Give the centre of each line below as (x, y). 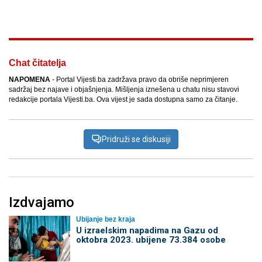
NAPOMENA (30, 80)
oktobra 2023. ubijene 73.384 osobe (151, 240)
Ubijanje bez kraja (105, 220)
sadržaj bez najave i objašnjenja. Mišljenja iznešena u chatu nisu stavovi (124, 90)
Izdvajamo (42, 203)
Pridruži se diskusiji (136, 139)
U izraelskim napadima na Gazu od (147, 231)
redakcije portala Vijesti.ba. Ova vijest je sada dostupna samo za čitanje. (123, 100)
